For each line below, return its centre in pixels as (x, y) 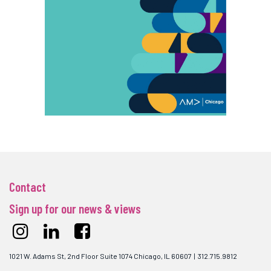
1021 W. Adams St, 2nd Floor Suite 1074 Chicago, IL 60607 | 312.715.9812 (123, 256)
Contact (28, 186)
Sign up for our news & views (75, 208)
